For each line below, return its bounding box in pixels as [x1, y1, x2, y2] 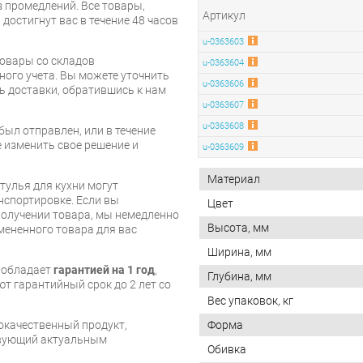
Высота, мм [207, 220, 269, 234]
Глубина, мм [207, 269, 271, 283]
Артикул [203, 8, 246, 22]
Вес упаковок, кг [207, 293, 293, 307]
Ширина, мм [207, 245, 271, 258]
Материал [207, 172, 260, 186]
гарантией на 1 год [53, 263, 155, 276]
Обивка [207, 342, 246, 356]
